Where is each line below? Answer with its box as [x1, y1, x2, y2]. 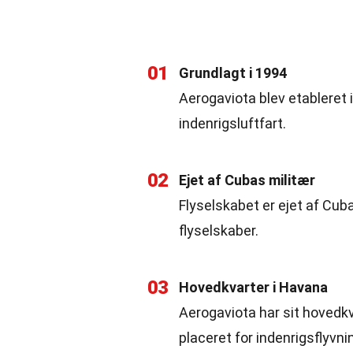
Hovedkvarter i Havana [179, 279, 328, 295]
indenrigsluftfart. [179, 115, 286, 132]
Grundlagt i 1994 [179, 65, 287, 81]
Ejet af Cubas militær [179, 172, 315, 188]
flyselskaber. [179, 222, 258, 239]
